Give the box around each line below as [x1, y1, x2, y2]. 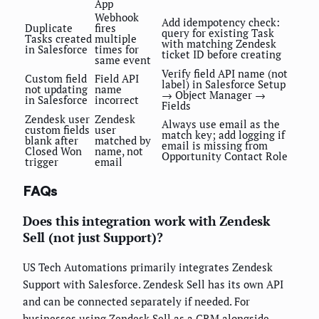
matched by [95, 133, 151, 148]
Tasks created [25, 31, 92, 46]
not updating [25, 82, 88, 97]
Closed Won [25, 144, 82, 159]
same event [95, 53, 151, 68]
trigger [25, 155, 58, 169]
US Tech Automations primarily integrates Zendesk [23, 259, 273, 274]
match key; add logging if [162, 127, 285, 142]
